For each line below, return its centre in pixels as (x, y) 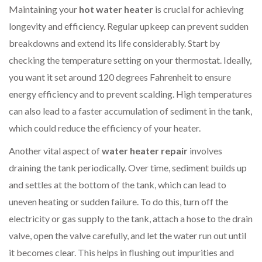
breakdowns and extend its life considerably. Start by (114, 43)
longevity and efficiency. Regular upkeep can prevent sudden (129, 26)
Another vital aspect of (55, 150)
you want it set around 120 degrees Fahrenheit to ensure (120, 77)
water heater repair (145, 150)
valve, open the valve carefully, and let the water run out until (127, 235)
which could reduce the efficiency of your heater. (105, 127)
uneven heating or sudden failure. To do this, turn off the (118, 201)
